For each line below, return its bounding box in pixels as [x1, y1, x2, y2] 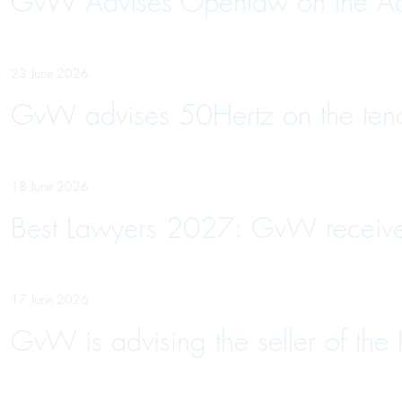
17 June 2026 [11, 291, 89, 308]
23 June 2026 [11, 65, 89, 82]
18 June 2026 [11, 178, 89, 195]
